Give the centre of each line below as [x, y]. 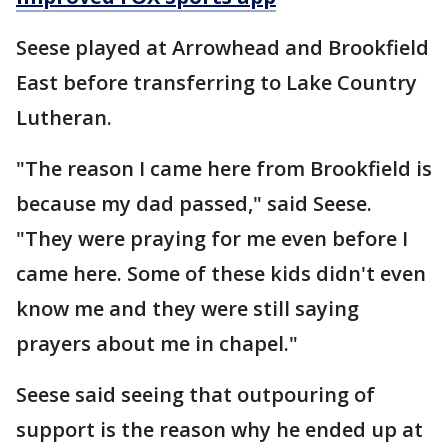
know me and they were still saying [187, 308]
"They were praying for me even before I [212, 238]
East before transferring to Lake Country [216, 82]
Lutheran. [64, 117]
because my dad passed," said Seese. [194, 203]
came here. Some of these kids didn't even [221, 273]
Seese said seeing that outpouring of [195, 394]
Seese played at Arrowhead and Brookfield [222, 47]
